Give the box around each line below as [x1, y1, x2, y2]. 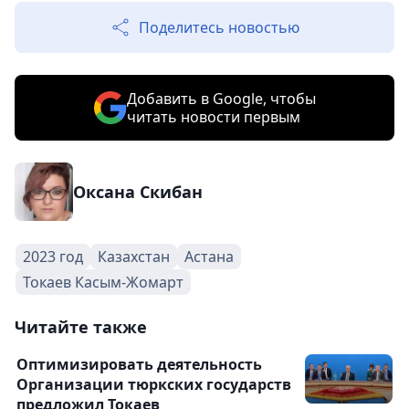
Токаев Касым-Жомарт [23, 272, 184, 292]
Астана [184, 246, 234, 267]
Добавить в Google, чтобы [126, 89, 316, 109]
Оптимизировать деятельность [16, 354, 262, 374]
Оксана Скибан [73, 181, 203, 203]
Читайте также [15, 316, 147, 338]
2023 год [23, 246, 83, 267]
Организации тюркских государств [16, 374, 291, 394]
